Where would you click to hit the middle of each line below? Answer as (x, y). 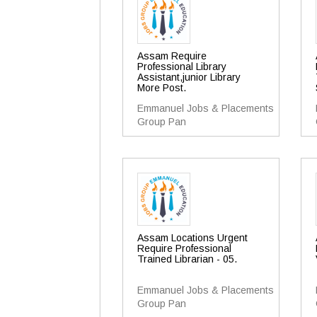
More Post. (162, 88)
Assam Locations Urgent (192, 238)
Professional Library (182, 67)
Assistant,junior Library (189, 77)
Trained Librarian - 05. (187, 259)
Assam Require (172, 56)
